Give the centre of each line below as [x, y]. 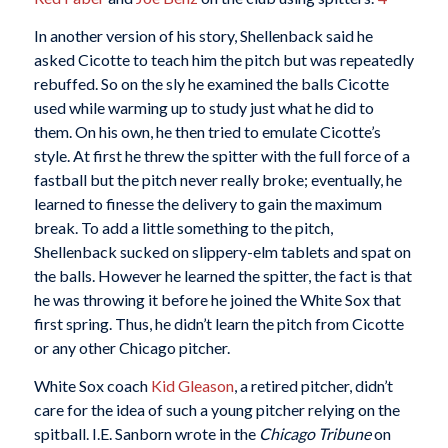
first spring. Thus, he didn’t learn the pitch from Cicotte [218, 323]
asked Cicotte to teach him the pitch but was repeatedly [223, 59]
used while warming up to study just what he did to [203, 107]
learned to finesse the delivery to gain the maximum [207, 203]
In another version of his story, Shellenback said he [203, 35]
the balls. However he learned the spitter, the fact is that [222, 275]
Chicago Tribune [314, 433]
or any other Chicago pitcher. [131, 347]
